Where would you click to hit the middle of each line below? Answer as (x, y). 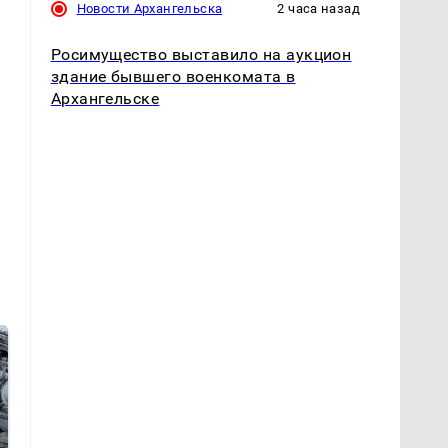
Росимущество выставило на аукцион (201, 54)
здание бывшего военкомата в (173, 76)
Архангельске (105, 98)
